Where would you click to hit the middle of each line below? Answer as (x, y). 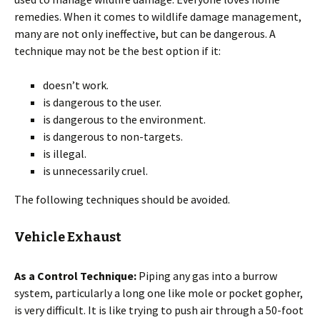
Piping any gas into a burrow (207, 276)
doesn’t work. (76, 85)
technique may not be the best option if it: (117, 51)
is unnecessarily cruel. (95, 171)
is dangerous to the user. (102, 102)
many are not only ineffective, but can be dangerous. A (145, 34)
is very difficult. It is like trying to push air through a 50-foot (159, 310)
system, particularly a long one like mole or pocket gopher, (159, 293)
